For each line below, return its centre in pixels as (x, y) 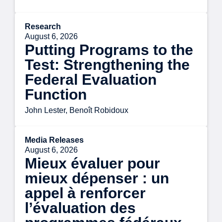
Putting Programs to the (109, 50)
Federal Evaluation (91, 80)
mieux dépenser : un (97, 178)
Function (56, 95)
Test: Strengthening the (107, 65)
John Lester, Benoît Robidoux (77, 111)
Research (43, 27)
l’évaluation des (80, 208)
